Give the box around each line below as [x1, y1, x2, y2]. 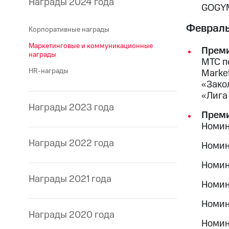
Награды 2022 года [29, 136, 114, 151]
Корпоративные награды [29, 24, 109, 35]
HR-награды [29, 65, 68, 76]
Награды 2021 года [29, 172, 111, 187]
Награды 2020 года [29, 208, 114, 222]
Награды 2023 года [29, 101, 114, 115]
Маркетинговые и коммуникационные [29, 40, 153, 51]
